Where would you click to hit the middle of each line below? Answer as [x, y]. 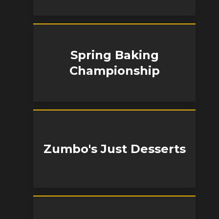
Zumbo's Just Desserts [114, 149]
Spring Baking [114, 55]
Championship [114, 71]
